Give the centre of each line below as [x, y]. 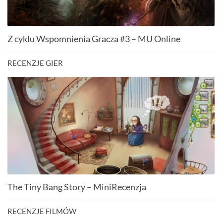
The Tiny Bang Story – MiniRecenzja [77, 187]
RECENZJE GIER [35, 63]
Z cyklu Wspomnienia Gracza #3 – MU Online [94, 38]
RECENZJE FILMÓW [42, 211]
